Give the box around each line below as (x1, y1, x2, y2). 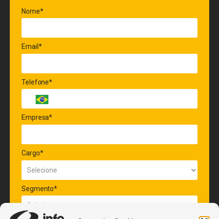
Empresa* (22, 113, 53, 122)
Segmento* (22, 184, 58, 193)
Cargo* (22, 149, 44, 157)
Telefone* (22, 78, 53, 86)
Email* (22, 43, 42, 51)
